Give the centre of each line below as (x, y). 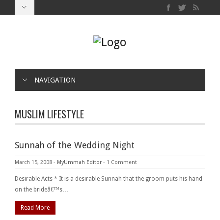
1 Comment (122, 162)
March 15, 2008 (33, 162)
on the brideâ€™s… (41, 189)
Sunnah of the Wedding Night (75, 145)
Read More (35, 207)
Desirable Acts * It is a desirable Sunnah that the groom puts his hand (109, 179)
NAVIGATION (55, 80)
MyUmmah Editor (79, 162)
